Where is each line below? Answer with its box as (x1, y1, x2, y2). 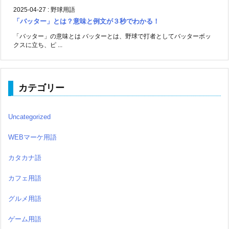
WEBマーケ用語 (8, 133, 57, 142)
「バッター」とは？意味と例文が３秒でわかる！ (13, 17, 159, 26)
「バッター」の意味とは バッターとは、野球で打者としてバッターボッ (13, 33, 211, 40)
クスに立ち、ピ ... (13, 41, 62, 49)
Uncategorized (8, 113, 51, 121)
